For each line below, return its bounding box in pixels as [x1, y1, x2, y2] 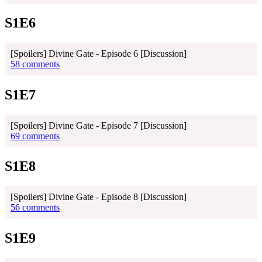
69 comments [11, 130, 60, 141]
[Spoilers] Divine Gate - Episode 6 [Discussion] [11, 48, 187, 58]
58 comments [11, 58, 60, 69]
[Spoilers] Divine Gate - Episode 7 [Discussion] [11, 120, 187, 130]
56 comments [11, 202, 60, 213]
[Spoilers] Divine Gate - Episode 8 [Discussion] [11, 192, 187, 202]
